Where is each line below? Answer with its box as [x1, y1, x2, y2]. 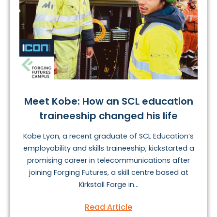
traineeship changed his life [39, 109, 178, 123]
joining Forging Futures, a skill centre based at [29, 168, 188, 178]
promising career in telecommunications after [27, 155, 190, 166]
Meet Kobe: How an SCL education [24, 94, 193, 108]
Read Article [85, 201, 132, 213]
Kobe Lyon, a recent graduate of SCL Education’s [23, 131, 194, 141]
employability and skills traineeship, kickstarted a [23, 143, 194, 154]
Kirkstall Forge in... [78, 180, 139, 190]
